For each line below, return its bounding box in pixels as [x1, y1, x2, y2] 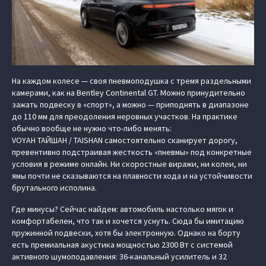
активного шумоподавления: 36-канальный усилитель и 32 [12, 251, 227, 262]
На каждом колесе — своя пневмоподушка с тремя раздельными [12, 75, 251, 86]
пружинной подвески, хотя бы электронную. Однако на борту [12, 227, 240, 238]
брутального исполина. [12, 182, 97, 193]
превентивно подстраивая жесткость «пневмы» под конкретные [12, 147, 252, 157]
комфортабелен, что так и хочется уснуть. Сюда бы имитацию [12, 216, 244, 226]
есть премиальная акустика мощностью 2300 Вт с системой [12, 239, 233, 250]
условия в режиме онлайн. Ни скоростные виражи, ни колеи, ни [12, 159, 247, 169]
